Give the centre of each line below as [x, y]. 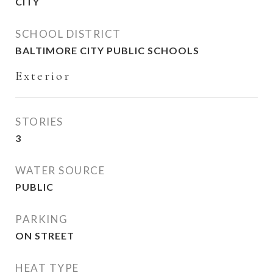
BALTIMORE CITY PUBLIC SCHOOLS [107, 50]
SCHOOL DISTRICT [68, 34]
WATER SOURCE [60, 170]
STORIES [39, 122]
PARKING [42, 219]
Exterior [43, 76]
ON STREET [45, 236]
